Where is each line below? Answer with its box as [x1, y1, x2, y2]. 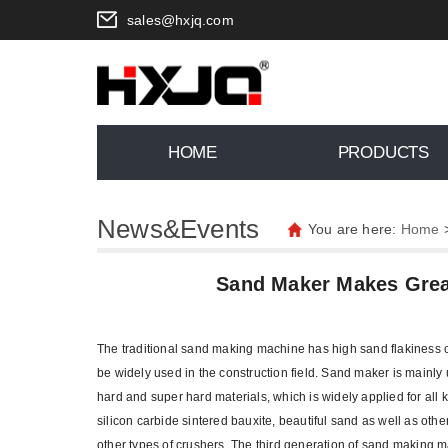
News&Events [97, 214, 260, 244]
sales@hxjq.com [127, 12, 234, 28]
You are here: [307, 221, 401, 237]
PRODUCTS [337, 143, 430, 162]
